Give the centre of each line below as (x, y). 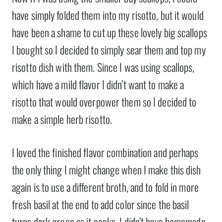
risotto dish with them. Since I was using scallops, (103, 67)
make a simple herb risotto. (62, 119)
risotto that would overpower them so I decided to (104, 102)
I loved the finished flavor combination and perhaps (105, 152)
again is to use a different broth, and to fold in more (105, 187)
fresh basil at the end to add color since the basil (101, 204)
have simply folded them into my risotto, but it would (108, 15)
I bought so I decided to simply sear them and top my (109, 50)
